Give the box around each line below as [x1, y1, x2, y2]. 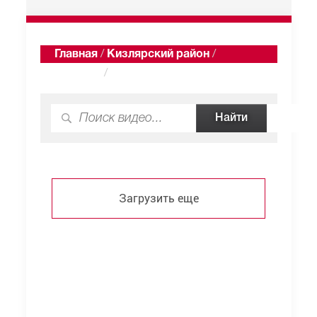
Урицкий [54, 69, 101, 79]
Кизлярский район [106, 50, 209, 59]
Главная [54, 50, 98, 59]
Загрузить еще [118, 192, 199, 205]
